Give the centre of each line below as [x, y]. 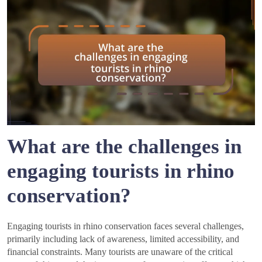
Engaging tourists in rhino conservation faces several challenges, [125, 226]
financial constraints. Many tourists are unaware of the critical [120, 252]
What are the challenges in [124, 147]
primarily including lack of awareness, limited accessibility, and [123, 239]
